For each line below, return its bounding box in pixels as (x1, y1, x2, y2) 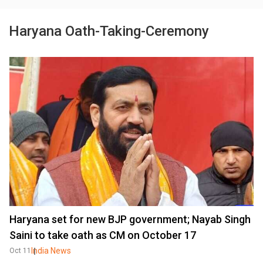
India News (31, 246, 71, 255)
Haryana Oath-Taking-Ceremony (9, 23, 209, 39)
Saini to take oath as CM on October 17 (9, 229, 196, 241)
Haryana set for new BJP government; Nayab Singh (9, 213, 251, 225)
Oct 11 (9, 247, 31, 255)
